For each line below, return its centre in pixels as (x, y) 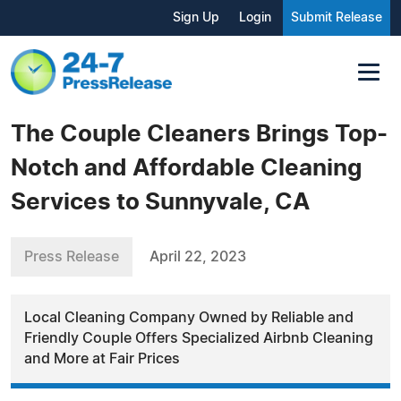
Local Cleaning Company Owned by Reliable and (189, 317)
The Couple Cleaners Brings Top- (199, 134)
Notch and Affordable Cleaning (186, 168)
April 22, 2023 (198, 256)
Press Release (72, 256)
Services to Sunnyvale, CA (160, 202)
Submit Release (337, 18)
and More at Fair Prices (102, 358)
